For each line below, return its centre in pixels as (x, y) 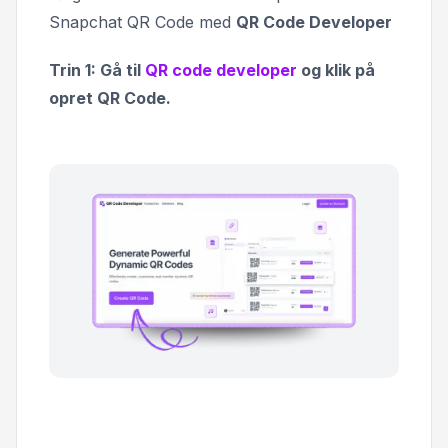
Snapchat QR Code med (142, 21)
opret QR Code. (110, 97)
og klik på (336, 69)
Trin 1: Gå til (97, 69)
